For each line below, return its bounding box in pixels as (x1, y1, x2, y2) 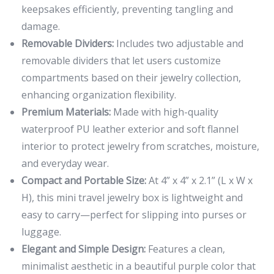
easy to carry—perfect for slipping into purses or (21, 208, 246, 222)
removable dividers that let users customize (21, 54, 221, 68)
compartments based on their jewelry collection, (21, 71, 241, 85)
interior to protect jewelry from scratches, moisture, (21, 139, 259, 154)
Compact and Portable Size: (21, 174, 146, 188)
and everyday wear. (21, 157, 109, 171)
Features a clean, (146, 242, 225, 256)
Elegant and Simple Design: (21, 242, 146, 256)
